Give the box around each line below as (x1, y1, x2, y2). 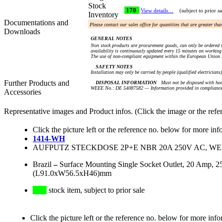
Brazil (33, 160, 52, 169)
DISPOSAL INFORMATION (96, 80, 157, 86)
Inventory (88, 10, 122, 19)
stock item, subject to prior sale (47, 186, 145, 195)
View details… (141, 8, 173, 14)
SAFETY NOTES (96, 64, 133, 70)
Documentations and (4, 18, 68, 27)
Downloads (4, 27, 40, 36)
